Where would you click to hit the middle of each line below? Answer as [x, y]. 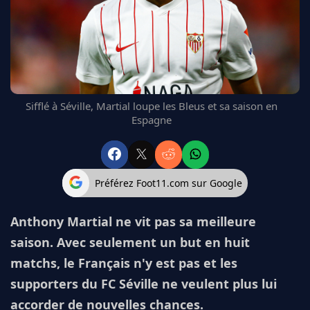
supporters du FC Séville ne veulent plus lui [144, 284]
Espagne [152, 120]
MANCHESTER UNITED [67, 32]
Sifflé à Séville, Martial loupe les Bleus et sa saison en [152, 106]
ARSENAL [40, 65]
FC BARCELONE [52, 16]
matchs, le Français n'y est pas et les [124, 263]
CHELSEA [39, 49]
